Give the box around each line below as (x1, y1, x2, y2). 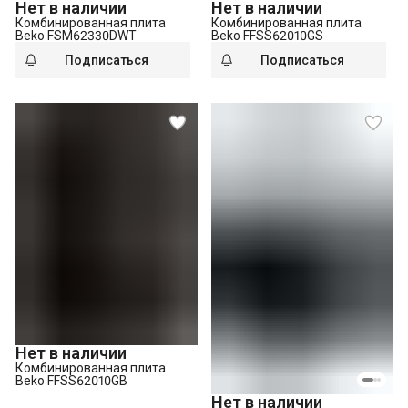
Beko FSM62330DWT (15, 27, 137, 43)
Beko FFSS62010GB (15, 373, 127, 389)
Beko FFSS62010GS (211, 27, 323, 43)
